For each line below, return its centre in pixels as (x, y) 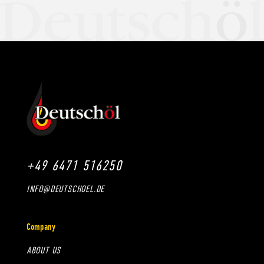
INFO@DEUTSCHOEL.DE (65, 189)
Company (41, 227)
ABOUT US (44, 250)
